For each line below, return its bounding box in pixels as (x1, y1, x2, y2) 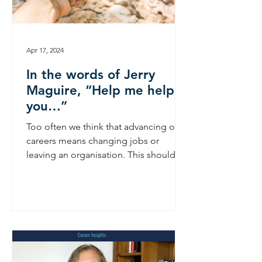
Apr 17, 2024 (26, 45, 64, 54)
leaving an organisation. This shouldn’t (26, 149, 185, 160)
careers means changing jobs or (26, 135, 159, 146)
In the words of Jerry (26, 67, 155, 82)
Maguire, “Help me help (26, 82, 174, 98)
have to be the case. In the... (26, 163, 142, 174)
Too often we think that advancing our (26, 121, 183, 132)
